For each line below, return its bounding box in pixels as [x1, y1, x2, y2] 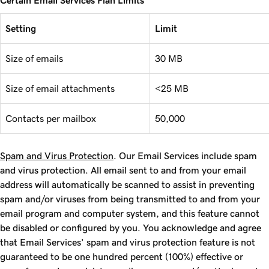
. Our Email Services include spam [113, 151, 257, 160]
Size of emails [5, 53, 63, 63]
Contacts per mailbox [5, 113, 96, 123]
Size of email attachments [5, 83, 115, 93]
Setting [5, 23, 36, 33]
